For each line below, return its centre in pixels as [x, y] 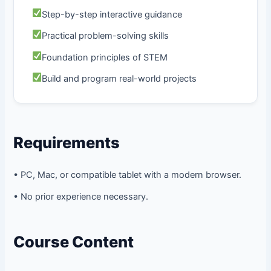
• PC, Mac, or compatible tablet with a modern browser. [128, 175]
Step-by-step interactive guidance [112, 14]
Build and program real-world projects [119, 79]
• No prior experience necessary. [81, 196]
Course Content [74, 242]
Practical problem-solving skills [106, 36]
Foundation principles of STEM [105, 57]
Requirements [67, 143]
